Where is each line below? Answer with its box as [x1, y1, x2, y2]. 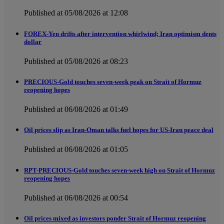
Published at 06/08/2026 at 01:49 [24, 105, 128, 114]
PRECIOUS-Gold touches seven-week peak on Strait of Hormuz [24, 77, 201, 85]
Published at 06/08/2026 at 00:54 [24, 193, 128, 202]
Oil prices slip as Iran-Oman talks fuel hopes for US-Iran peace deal [24, 126, 213, 134]
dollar [24, 37, 41, 45]
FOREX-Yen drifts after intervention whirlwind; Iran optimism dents [24, 29, 216, 37]
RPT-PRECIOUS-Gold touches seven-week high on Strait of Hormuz [24, 166, 215, 174]
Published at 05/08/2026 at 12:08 [24, 8, 128, 17]
